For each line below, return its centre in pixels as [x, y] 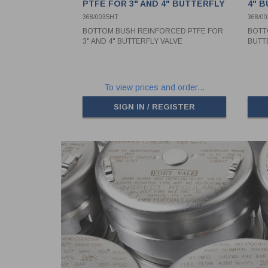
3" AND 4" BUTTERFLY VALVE [132, 42]
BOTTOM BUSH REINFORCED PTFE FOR [153, 31]
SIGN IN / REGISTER [154, 107]
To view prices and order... [154, 88]
